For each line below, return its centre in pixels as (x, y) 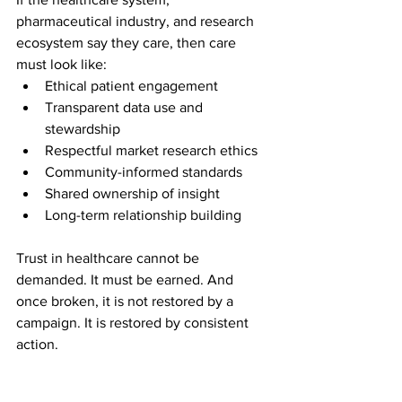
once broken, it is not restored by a (127, 301)
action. (37, 344)
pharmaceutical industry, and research (137, 21)
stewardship (83, 128)
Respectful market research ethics (151, 150)
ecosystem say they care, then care (128, 42)
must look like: (61, 64)
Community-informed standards (144, 171)
